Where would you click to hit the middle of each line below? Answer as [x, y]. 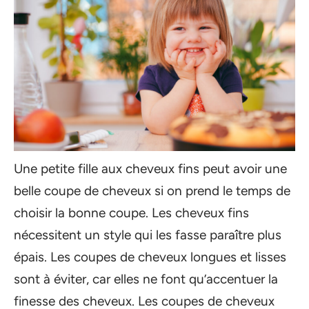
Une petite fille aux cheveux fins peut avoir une [150, 169]
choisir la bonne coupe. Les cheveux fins [131, 213]
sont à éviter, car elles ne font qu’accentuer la [146, 279]
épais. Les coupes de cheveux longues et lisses [150, 257]
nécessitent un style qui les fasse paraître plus [148, 235]
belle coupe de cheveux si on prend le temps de [152, 191]
